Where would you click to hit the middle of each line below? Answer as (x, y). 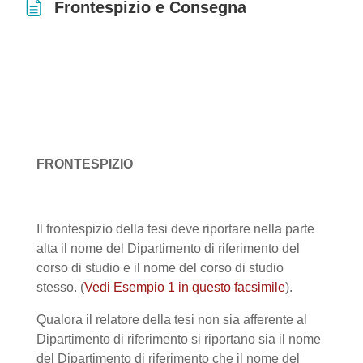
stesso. (57, 287)
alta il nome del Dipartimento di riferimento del (168, 248)
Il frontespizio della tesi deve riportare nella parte (175, 228)
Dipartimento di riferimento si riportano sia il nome (179, 339)
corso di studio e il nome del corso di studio (160, 267)
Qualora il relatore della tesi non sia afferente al (172, 319)
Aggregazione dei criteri (129, 59)
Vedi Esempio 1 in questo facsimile (185, 287)
